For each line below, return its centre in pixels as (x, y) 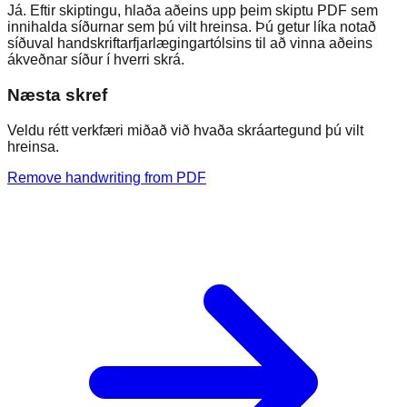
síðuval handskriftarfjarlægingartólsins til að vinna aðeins (190, 44)
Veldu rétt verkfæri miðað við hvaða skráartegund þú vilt (185, 130)
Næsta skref (57, 95)
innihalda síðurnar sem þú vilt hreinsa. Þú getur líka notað (192, 27)
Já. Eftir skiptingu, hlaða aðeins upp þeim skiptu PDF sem (193, 11)
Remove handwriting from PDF (107, 177)
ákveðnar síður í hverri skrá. (96, 60)
